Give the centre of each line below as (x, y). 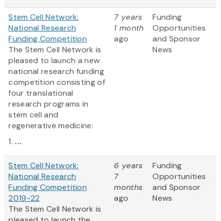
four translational (41, 93)
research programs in (49, 104)
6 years (129, 166)
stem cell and (34, 115)
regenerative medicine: (51, 126)
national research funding (56, 72)
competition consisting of (57, 82)
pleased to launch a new (54, 61)
